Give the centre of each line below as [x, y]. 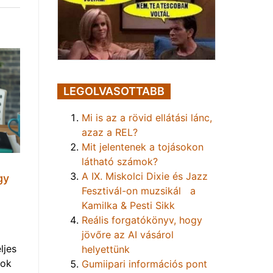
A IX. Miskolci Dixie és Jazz [145, 176]
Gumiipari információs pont [144, 264]
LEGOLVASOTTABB [114, 91]
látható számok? [120, 161]
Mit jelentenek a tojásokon [143, 147]
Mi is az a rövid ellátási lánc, [147, 117]
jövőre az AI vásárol [128, 234]
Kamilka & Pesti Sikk [128, 205]
